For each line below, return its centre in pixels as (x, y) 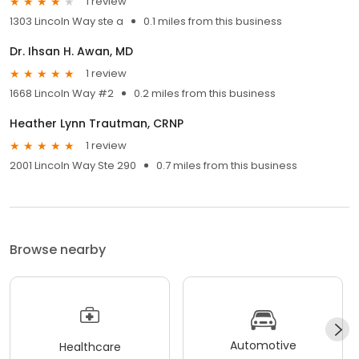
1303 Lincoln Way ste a (67, 21)
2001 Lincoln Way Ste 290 (73, 165)
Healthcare (90, 347)
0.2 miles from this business (205, 93)
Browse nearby (58, 249)
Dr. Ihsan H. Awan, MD (71, 51)
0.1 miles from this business (213, 21)
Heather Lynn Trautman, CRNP (97, 123)
